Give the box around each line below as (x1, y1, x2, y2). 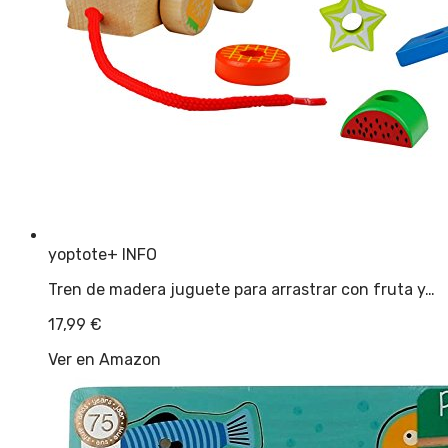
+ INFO (107, 244, 157, 264)
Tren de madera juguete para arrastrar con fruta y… (48, 279, 435, 299)
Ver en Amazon (48, 349, 161, 369)
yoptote (48, 244, 107, 264)
